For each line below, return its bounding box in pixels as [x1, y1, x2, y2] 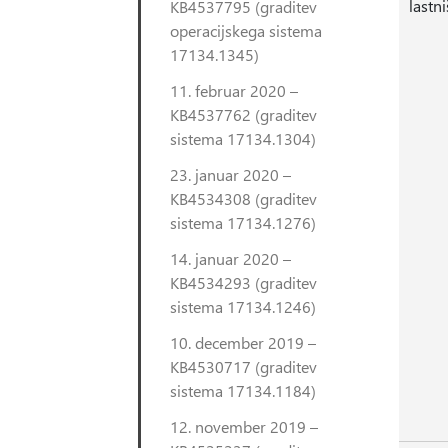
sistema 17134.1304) [170, 128, 316, 149]
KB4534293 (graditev [170, 272, 317, 293]
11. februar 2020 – [170, 80, 298, 101]
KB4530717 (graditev [170, 356, 317, 377]
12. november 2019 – [170, 416, 318, 437]
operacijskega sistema [170, 20, 322, 41]
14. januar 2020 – [170, 248, 291, 269]
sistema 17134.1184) [170, 380, 316, 401]
